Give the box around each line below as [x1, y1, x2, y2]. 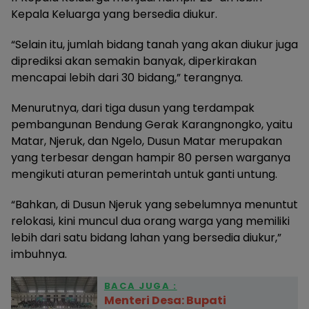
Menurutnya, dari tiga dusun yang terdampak [11, 100, 255, 117]
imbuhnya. [11, 246, 67, 263]
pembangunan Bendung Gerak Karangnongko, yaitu [11, 117, 292, 133]
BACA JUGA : [103, 279, 177, 293]
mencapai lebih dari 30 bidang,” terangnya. [11, 70, 243, 86]
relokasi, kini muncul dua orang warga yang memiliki [11, 213, 290, 230]
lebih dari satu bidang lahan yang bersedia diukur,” [11, 230, 281, 246]
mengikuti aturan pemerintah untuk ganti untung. [11, 166, 277, 183]
